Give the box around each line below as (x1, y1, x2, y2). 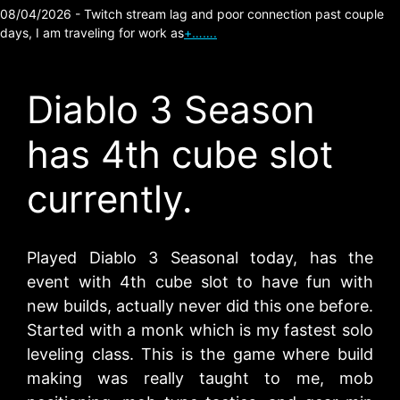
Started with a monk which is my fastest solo (27, 321, 373, 339)
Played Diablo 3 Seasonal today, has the (27, 248, 373, 267)
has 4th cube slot (27, 131, 333, 177)
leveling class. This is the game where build (27, 345, 373, 363)
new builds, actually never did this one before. (27, 296, 373, 315)
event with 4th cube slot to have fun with (27, 272, 373, 291)
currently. (27, 176, 193, 221)
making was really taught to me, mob (27, 369, 373, 387)
